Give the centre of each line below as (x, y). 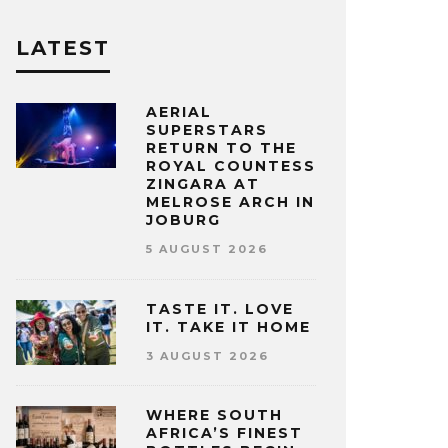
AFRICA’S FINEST (224, 433)
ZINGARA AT (203, 184)
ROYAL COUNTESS (231, 166)
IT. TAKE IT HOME (228, 326)
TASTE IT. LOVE (220, 308)
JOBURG (183, 220)
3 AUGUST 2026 (207, 355)
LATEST (63, 48)
